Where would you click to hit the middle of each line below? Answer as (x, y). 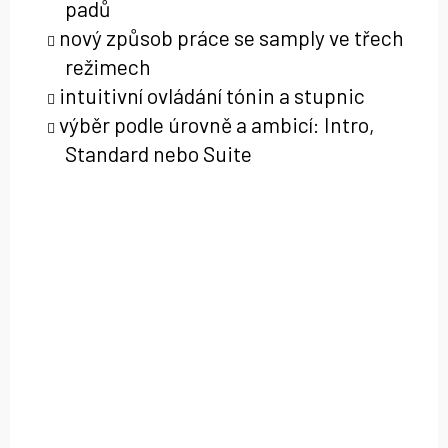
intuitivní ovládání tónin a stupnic (212, 96)
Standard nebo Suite (158, 154)
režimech (108, 67)
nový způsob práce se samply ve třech (231, 38)
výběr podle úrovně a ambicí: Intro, (217, 125)
